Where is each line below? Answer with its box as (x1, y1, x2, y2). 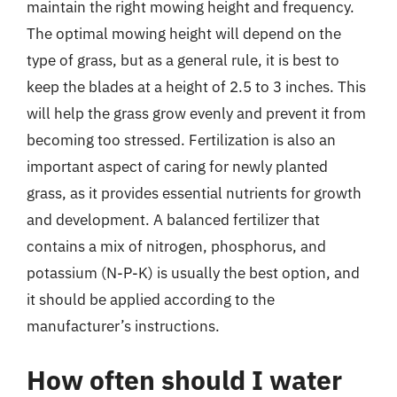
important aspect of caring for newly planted (27, 156, 328, 176)
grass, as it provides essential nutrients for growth (27, 183, 362, 203)
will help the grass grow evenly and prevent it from (27, 103, 366, 123)
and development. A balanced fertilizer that (27, 209, 320, 230)
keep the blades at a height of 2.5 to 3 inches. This (27, 76, 366, 97)
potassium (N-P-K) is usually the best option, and (27, 262, 360, 283)
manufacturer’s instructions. (27, 315, 220, 336)
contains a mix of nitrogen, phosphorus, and (27, 236, 326, 256)
